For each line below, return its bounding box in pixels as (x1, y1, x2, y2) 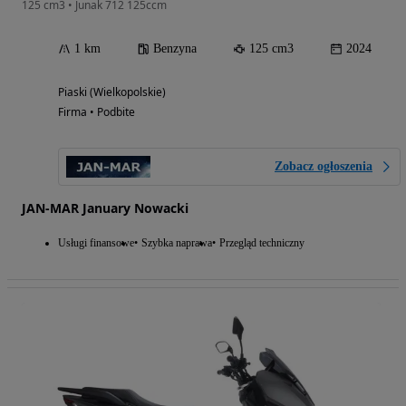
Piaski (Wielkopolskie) (58, 84, 166, 101)
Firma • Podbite (58, 104, 135, 121)
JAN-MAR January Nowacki (22, 199, 188, 217)
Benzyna (153, 42, 197, 56)
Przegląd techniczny (219, 237, 304, 250)
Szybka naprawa (141, 237, 212, 250)
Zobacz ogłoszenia (275, 159, 372, 174)
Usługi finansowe (58, 237, 134, 250)
